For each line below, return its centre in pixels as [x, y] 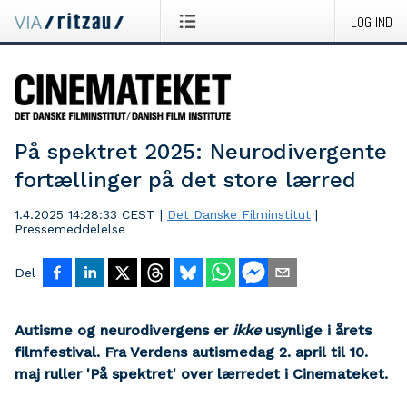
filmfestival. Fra [70, 352]
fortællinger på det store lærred [185, 180]
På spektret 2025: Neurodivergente [201, 152]
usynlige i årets [316, 330]
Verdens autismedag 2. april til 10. [249, 352]
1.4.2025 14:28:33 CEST [85, 214]
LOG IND [372, 22]
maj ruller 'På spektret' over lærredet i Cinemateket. [201, 374]
